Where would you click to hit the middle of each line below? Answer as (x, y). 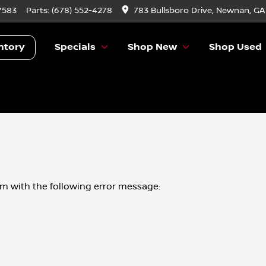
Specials (75, 47)
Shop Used (236, 47)
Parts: (39, 11)
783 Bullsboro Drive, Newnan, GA (199, 11)
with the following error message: (84, 187)
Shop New (153, 47)
